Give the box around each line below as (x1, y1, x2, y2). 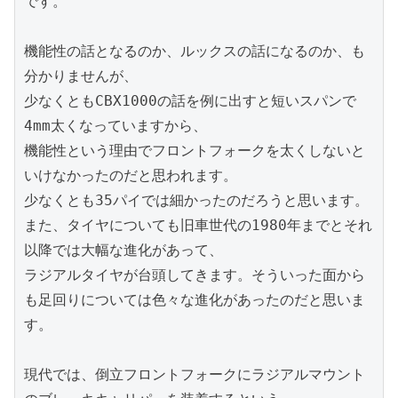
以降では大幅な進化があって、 (24, 241, 223, 259)
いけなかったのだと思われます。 (24, 166, 237, 184)
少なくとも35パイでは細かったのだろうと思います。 (24, 191, 369, 209)
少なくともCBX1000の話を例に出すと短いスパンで (24, 92, 356, 109)
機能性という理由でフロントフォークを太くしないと (24, 141, 365, 159)
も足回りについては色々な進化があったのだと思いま (24, 291, 365, 308)
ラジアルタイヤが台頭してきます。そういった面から (24, 266, 365, 283)
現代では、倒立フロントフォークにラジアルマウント (24, 365, 365, 383)
